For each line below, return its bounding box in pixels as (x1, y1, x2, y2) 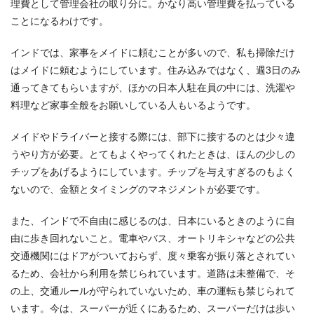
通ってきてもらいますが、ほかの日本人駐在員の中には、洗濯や (11, 81, 295, 93)
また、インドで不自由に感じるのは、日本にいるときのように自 (11, 214, 295, 226)
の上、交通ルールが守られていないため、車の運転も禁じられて (11, 285, 295, 296)
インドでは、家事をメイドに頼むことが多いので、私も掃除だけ (11, 46, 295, 58)
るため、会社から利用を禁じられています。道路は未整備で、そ (11, 267, 295, 279)
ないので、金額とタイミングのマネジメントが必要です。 (11, 183, 266, 195)
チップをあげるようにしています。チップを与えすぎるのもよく (11, 165, 295, 177)
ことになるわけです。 (11, 15, 109, 27)
